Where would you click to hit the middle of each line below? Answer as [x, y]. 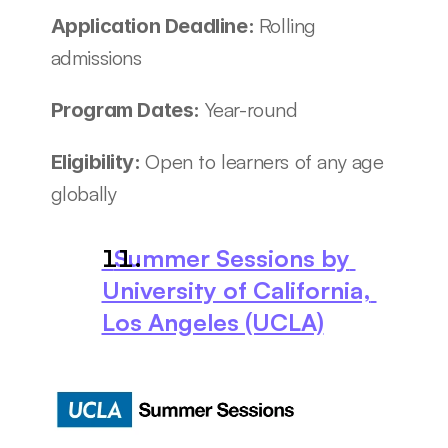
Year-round [251, 110]
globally [83, 194]
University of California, [236, 290]
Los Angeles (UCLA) [212, 322]
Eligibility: [98, 162]
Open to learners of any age [264, 162]
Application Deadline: [154, 26]
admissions [96, 58]
